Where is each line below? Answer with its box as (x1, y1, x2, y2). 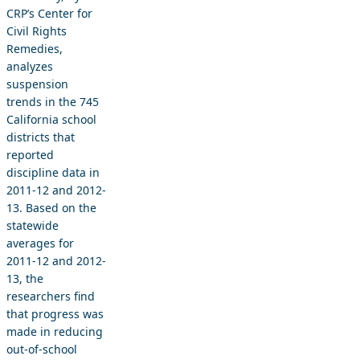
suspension (6, 76, 68, 92)
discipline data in (6, 165, 100, 181)
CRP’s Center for (6, 6, 92, 22)
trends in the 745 (6, 94, 99, 110)
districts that (6, 129, 75, 145)
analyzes (6, 59, 53, 75)
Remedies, (6, 41, 63, 57)
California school (6, 112, 96, 128)
